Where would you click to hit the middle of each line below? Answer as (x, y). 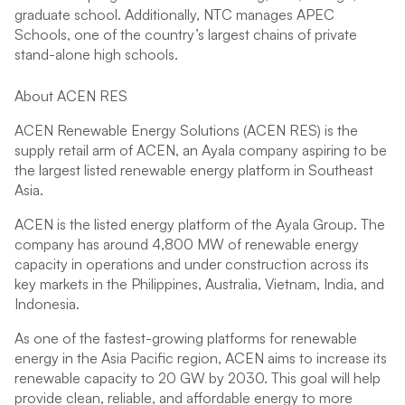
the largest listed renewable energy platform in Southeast (194, 170)
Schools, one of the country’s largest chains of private (186, 34)
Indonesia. (47, 304)
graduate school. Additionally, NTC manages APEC (174, 14)
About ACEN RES (71, 96)
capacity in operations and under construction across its (192, 264)
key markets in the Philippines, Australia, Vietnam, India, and (199, 284)
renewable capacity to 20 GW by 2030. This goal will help (198, 378)
